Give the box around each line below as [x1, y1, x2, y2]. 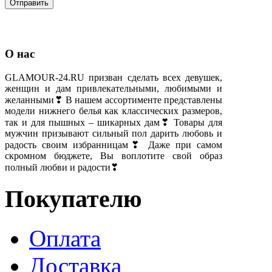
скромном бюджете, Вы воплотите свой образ [5, 151, 222, 161]
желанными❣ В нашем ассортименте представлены [5, 95, 222, 106]
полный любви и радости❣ [5, 162, 118, 173]
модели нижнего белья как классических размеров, [5, 106, 222, 117]
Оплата [29, 225, 101, 251]
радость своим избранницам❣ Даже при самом [5, 140, 222, 151]
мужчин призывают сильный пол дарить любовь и [5, 128, 222, 139]
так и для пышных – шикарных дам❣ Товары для [5, 117, 222, 128]
